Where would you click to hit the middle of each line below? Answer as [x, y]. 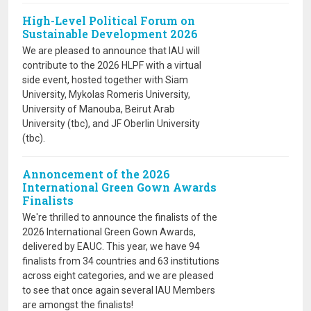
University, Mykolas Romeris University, [106, 94]
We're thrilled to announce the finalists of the [120, 217]
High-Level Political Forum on [109, 20]
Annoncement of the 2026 [96, 174]
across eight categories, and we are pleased [118, 276]
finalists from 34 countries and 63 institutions [121, 261]
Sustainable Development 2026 [110, 34]
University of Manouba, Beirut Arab [99, 109]
